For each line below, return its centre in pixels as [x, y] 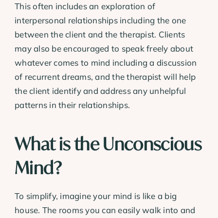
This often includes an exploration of [85, 6]
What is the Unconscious [108, 144]
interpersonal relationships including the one [100, 20]
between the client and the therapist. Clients [100, 35]
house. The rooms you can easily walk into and [105, 210]
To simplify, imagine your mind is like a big [96, 196]
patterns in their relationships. [73, 105]
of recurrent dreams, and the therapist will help [105, 77]
